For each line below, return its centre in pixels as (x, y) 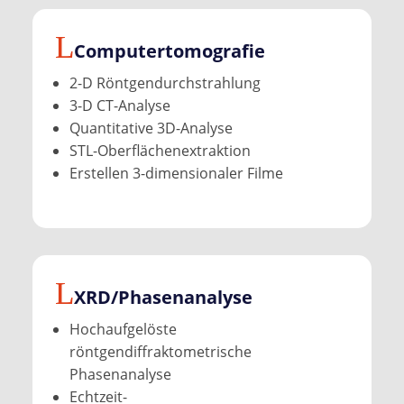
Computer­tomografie (169, 50)
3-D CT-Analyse (119, 105)
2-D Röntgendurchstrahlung (165, 83)
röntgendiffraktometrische (160, 351)
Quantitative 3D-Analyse (151, 128)
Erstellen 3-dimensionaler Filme (176, 173)
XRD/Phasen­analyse (163, 297)
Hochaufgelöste (123, 329)
